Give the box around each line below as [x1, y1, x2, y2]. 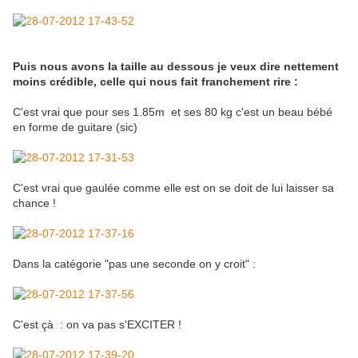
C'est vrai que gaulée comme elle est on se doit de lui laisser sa [13, 181, 334, 195]
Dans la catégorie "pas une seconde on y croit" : [13, 257, 256, 271]
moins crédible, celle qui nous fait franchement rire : [13, 75, 298, 89]
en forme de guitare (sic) [13, 121, 137, 134]
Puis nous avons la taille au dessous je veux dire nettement [13, 60, 339, 74]
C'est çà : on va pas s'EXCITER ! [13, 318, 181, 332]
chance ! [13, 197, 56, 210]
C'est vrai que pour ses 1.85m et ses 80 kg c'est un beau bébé [13, 105, 332, 119]
